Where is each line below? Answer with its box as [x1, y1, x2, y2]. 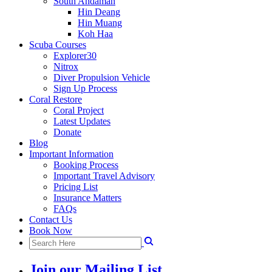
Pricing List [53, 182, 98, 192]
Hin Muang [78, 18, 122, 28]
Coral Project [53, 105, 104, 115]
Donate [53, 127, 81, 137]
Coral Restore [29, 94, 82, 104]
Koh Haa [78, 29, 113, 39]
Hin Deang [78, 7, 120, 17]
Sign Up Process [53, 83, 117, 93]
